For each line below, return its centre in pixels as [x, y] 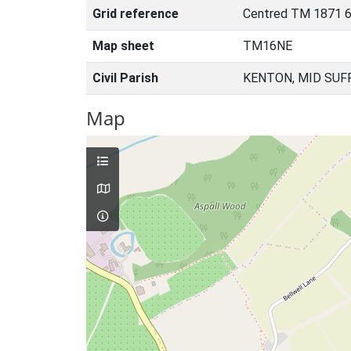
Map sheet [123, 46]
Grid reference [136, 14]
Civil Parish [125, 78]
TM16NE [268, 46]
